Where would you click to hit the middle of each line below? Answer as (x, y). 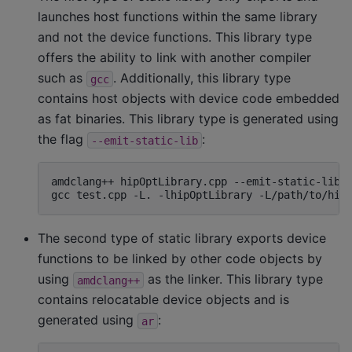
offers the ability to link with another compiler (174, 58)
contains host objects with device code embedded (189, 99)
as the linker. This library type (233, 279)
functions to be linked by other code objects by (180, 259)
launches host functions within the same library (178, 17)
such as (62, 78)
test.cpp (101, 195)
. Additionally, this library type (202, 78)
